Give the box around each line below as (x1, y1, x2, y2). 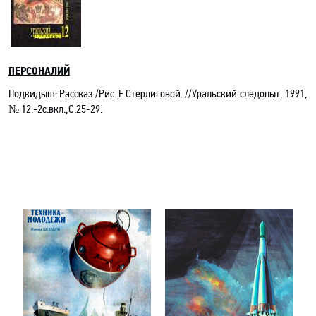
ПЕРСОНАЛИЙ (8, 64, 70, 78)
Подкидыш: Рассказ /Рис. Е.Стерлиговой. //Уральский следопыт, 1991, (8, 87, 308, 100)
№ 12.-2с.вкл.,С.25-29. (8, 102, 102, 116)
